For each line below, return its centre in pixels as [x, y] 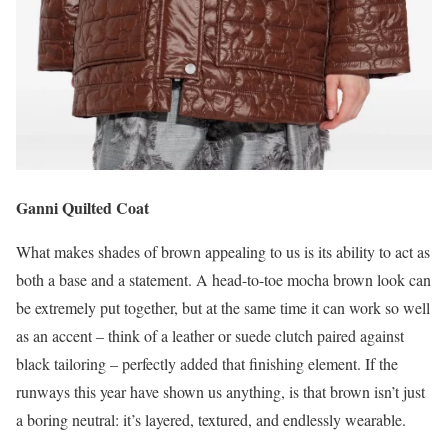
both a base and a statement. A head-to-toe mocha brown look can [223, 279]
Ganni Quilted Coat [82, 207]
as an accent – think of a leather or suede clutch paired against [210, 335]
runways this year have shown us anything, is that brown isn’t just [220, 391]
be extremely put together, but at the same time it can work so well [223, 307]
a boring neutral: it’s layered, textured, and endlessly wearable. [211, 419]
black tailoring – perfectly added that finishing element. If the [207, 363]
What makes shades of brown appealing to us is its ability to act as [223, 251]
